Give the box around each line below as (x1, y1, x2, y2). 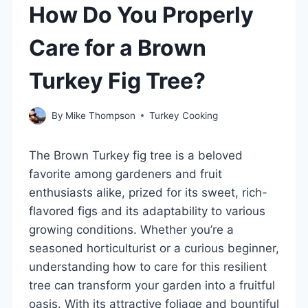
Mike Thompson (65, 109, 136, 121)
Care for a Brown (29, 34, 206, 61)
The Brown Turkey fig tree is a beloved (29, 148, 243, 162)
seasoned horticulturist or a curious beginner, (29, 241, 279, 255)
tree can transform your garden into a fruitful (29, 278, 275, 292)
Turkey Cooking (149, 109, 219, 121)
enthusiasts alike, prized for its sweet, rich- (29, 185, 267, 199)
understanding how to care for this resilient (29, 259, 267, 274)
